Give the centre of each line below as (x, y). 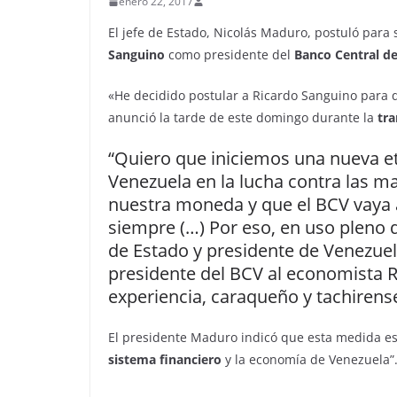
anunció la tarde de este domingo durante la (243, 117)
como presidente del (228, 54)
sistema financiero (165, 359)
